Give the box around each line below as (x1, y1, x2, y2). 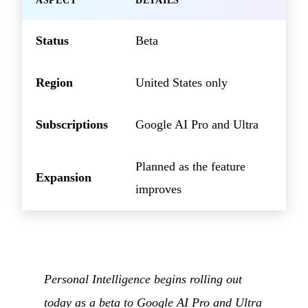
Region (36, 76, 73, 90)
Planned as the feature (135, 159, 245, 174)
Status (36, 34, 69, 48)
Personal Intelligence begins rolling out (44, 272, 242, 286)
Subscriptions (36, 118, 108, 132)
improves (135, 182, 181, 197)
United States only (135, 76, 228, 90)
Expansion (36, 170, 91, 185)
